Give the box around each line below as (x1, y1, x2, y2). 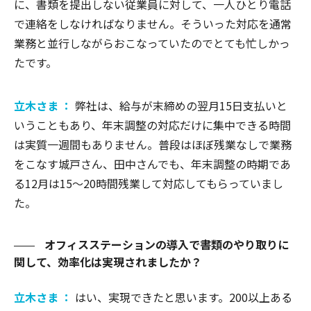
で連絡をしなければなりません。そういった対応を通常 (14, 15, 292, 32)
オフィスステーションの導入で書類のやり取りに (42, 235, 289, 253)
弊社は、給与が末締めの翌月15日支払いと (75, 96, 287, 114)
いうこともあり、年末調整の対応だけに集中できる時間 (14, 116, 291, 133)
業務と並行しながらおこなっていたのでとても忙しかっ (14, 34, 290, 51)
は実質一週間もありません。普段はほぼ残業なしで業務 (14, 135, 292, 153)
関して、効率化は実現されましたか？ (14, 253, 202, 270)
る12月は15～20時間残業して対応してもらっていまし (14, 174, 283, 192)
